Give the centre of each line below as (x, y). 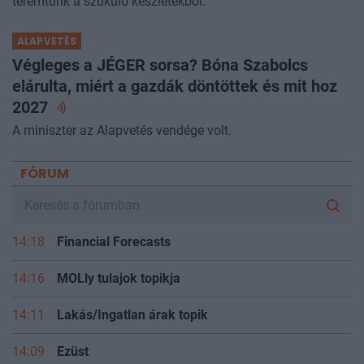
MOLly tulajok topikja (119, 279)
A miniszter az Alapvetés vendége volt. (122, 131)
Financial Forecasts (114, 242)
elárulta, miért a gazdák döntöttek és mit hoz (175, 87)
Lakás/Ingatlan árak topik (132, 315)
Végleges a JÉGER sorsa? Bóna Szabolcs (160, 65)
